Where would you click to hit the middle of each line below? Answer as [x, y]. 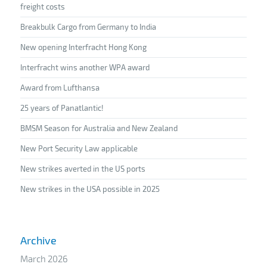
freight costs [42, 6]
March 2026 [44, 258]
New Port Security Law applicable [79, 148]
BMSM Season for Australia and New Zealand [99, 128]
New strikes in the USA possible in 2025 [90, 189]
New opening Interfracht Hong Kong [83, 47]
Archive [38, 240]
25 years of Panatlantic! [62, 108]
